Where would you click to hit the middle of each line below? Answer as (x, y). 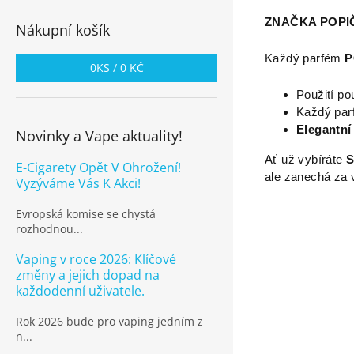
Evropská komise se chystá (86, 214)
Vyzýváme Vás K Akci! (78, 183)
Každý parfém (305, 59)
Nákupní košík (63, 30)
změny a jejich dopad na (88, 275)
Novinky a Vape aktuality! (99, 136)
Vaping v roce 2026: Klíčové (96, 259)
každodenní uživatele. (80, 291)
